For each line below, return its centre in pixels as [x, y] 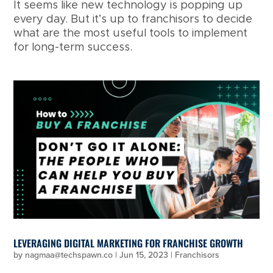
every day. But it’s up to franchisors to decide [133, 20]
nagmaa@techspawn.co [69, 255]
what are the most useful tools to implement [131, 34]
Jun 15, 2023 [144, 255]
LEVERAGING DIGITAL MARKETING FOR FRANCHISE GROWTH [129, 243]
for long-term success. [73, 48]
